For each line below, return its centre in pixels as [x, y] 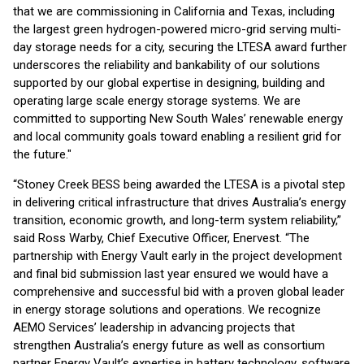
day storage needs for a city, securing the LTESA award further [180, 47]
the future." [42, 154]
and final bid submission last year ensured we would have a [171, 274]
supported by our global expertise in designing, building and [169, 83]
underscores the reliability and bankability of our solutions [167, 65]
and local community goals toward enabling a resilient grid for [177, 136]
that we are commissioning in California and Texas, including [174, 11]
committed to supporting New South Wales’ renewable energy [178, 119]
